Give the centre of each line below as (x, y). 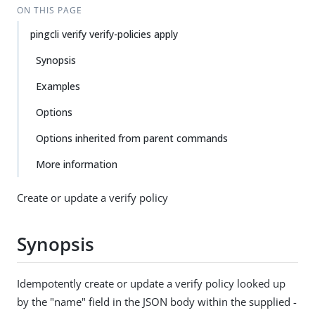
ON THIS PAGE (49, 10)
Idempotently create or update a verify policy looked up (151, 283)
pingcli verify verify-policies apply (104, 34)
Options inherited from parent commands (132, 138)
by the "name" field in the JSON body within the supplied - (157, 301)
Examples (58, 86)
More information (77, 164)
